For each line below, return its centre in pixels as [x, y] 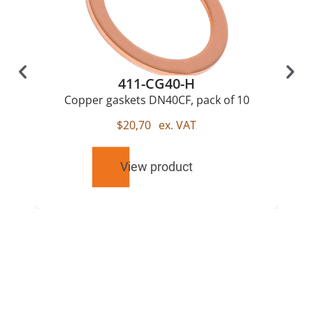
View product [156, 167]
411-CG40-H [156, 83]
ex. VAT [176, 125]
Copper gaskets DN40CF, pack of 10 [156, 100]
